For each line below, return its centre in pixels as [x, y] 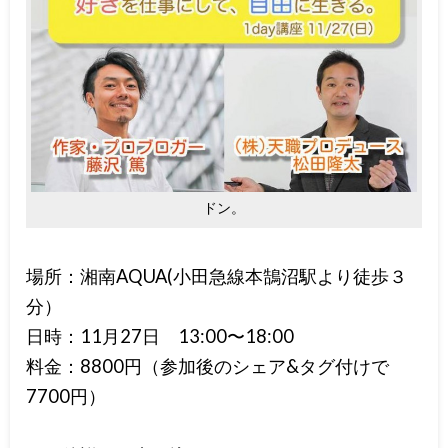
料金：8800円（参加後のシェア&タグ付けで [208, 365]
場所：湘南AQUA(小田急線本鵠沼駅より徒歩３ [217, 275]
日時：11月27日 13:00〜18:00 [160, 335]
